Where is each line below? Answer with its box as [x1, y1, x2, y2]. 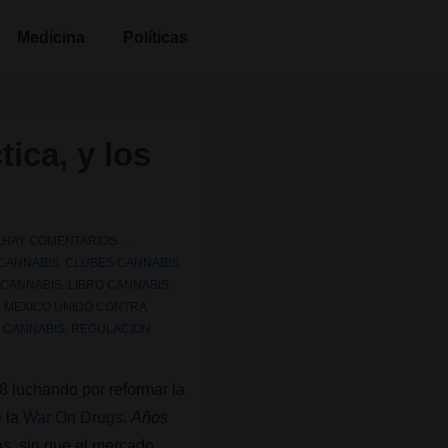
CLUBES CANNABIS [65, 256, 180, 270]
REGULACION [71, 322, 152, 336]
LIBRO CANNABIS [68, 278, 170, 292]
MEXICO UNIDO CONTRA [4, 300, 147, 314]
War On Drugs [23, 409, 124, 426]
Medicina [17, 29, 85, 46]
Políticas [123, 29, 188, 46]
